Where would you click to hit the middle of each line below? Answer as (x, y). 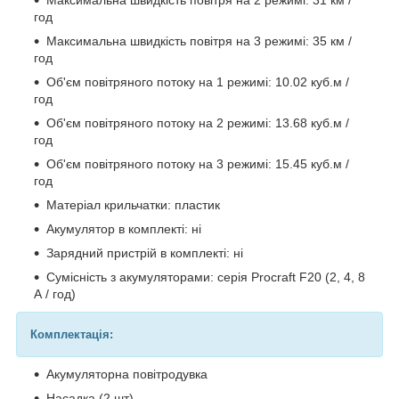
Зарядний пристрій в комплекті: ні (145, 252)
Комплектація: (72, 334)
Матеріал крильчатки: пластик (133, 204)
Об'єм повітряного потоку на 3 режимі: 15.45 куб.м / (198, 163)
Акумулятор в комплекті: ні (124, 228)
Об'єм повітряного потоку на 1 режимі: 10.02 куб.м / (198, 81)
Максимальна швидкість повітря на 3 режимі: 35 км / (199, 41)
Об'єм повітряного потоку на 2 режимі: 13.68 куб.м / (198, 122)
